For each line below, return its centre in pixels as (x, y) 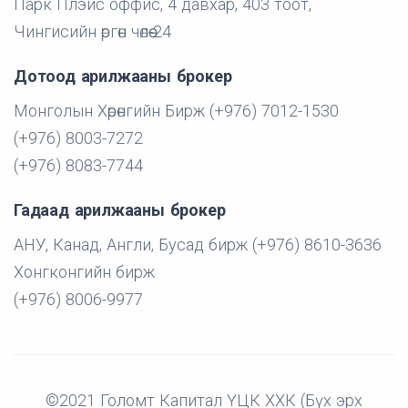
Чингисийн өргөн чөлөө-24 (92, 32)
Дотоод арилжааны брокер (123, 76)
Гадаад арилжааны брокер (120, 210)
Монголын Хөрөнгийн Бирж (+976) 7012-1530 (176, 111)
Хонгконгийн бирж (84, 272)
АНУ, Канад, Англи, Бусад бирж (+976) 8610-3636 (198, 245)
